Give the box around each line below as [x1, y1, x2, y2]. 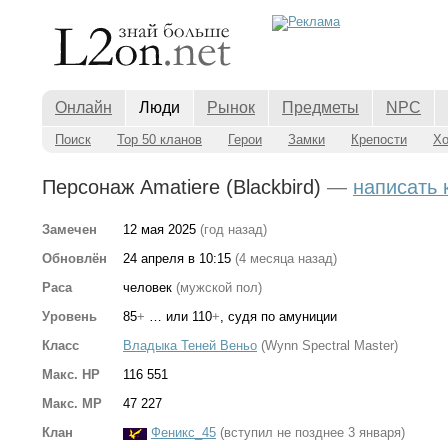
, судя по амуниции [220, 309, 337, 324]
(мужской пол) [176, 280, 262, 295]
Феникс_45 [151, 425, 216, 440]
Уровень [42, 309, 97, 324]
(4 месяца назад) [235, 251, 337, 266]
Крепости [351, 132, 407, 147]
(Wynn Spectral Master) [261, 338, 398, 353]
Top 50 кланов [117, 132, 202, 147]
